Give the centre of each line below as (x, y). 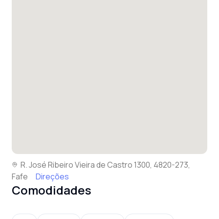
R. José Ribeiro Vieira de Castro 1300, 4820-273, (105, 165)
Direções (52, 176)
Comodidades (52, 190)
